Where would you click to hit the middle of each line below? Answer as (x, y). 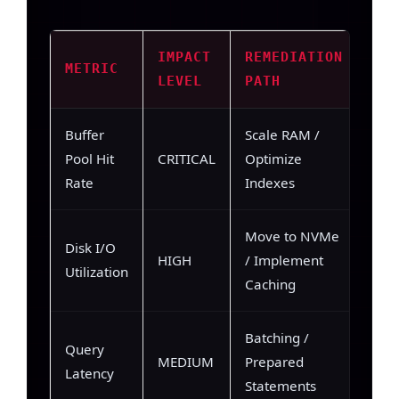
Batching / (277, 338)
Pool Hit (90, 159)
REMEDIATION (294, 57)
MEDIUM (186, 362)
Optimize (273, 159)
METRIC (92, 69)
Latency (90, 374)
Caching (270, 285)
